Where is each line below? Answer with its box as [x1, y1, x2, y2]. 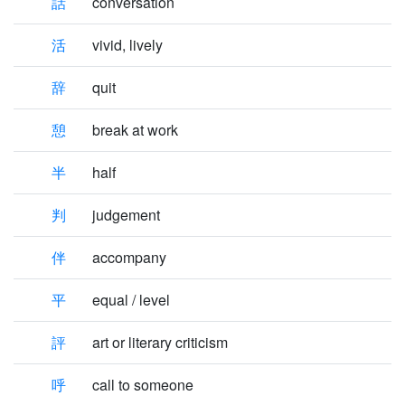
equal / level [92, 289, 170, 310]
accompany [92, 247, 166, 268]
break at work [92, 119, 178, 140]
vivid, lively [92, 34, 163, 55]
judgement [92, 204, 160, 225]
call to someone [92, 374, 193, 395]
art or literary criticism [92, 332, 228, 353]
